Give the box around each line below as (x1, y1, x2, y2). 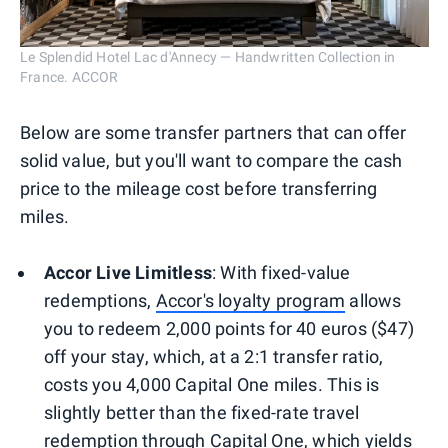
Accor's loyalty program (155, 290, 346, 312)
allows (345, 290, 402, 312)
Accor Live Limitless (44, 262, 212, 284)
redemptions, (44, 290, 156, 312)
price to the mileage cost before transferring (20, 178, 378, 200)
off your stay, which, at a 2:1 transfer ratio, (44, 346, 384, 368)
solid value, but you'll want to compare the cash (20, 150, 403, 172)
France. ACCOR (20, 69, 119, 86)
